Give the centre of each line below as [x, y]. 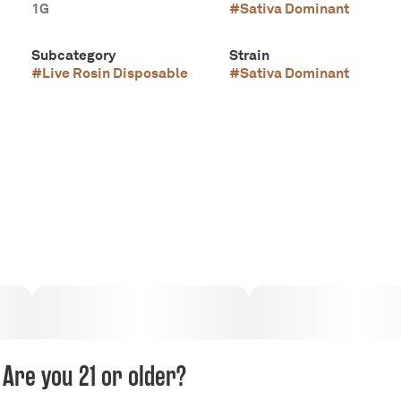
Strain [249, 55]
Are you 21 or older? [94, 376]
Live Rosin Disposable [115, 73]
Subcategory [73, 55]
